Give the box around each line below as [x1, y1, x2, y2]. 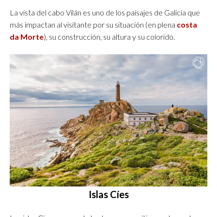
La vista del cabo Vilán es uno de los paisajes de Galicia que [10, 8, 200, 17]
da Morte [10, 32, 44, 42]
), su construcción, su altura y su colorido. [44, 32, 175, 42]
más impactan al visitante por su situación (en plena [10, 20, 177, 30]
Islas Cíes [88, 188, 129, 200]
